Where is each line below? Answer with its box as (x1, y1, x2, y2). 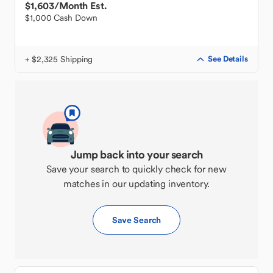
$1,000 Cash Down (25, 12, 97, 23)
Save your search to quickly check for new (46, 163, 227, 175)
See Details (208, 54, 248, 64)
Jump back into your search (70, 147, 203, 161)
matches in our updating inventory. (63, 177, 210, 190)
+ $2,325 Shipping (25, 54, 93, 65)
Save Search (112, 214, 161, 225)
